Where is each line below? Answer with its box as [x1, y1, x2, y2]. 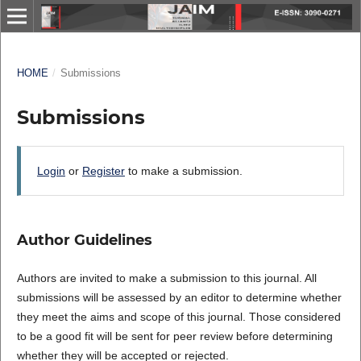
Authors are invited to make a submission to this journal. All [16, 272, 317, 285]
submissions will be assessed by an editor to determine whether [16, 291, 342, 305]
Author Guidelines [16, 231, 152, 249]
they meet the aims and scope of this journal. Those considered [16, 310, 341, 324]
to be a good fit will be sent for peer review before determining [16, 330, 333, 343]
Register [81, 164, 125, 177]
